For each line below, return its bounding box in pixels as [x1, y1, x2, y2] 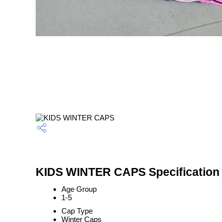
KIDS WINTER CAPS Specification [36, 166, 220, 178]
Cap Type [61, 207, 93, 215]
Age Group [61, 185, 97, 193]
